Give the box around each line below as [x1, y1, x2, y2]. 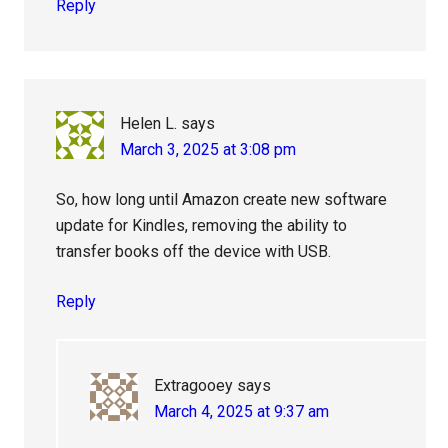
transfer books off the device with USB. [56, 242, 332, 262]
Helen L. [120, 114, 178, 134]
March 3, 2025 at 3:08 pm [120, 140, 297, 160]
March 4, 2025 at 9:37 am [154, 402, 330, 422]
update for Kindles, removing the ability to [56, 216, 348, 236]
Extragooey [154, 376, 234, 396]
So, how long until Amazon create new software [56, 190, 388, 210]
